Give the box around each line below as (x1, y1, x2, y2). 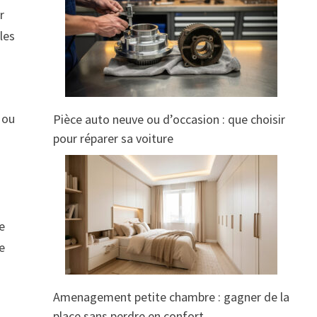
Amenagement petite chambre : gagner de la (52, 289, 289, 306)
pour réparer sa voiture (52, 130, 173, 147)
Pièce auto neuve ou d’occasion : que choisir (52, 111, 285, 128)
